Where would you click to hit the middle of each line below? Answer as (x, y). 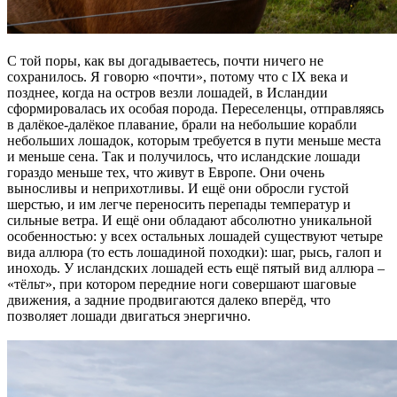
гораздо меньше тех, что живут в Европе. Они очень (166, 172)
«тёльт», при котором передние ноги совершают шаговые (182, 284)
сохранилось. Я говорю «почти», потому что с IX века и (178, 76)
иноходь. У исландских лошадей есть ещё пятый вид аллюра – (196, 268)
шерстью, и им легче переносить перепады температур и (179, 204)
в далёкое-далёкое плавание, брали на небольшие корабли (182, 124)
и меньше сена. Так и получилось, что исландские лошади (184, 156)
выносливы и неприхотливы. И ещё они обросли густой (178, 188)
